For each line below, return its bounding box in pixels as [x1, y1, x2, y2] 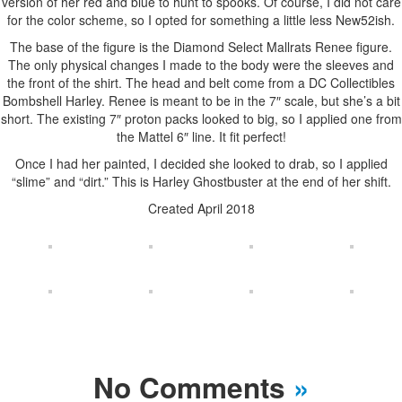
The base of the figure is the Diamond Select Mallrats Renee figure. [10, 38, 392, 57]
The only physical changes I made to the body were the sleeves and [8, 56, 394, 74]
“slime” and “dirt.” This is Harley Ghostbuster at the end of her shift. [11, 172, 391, 191]
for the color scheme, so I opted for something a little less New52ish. [7, 11, 395, 30]
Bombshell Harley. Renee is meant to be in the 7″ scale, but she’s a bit [2, 92, 400, 110]
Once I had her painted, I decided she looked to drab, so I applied [14, 154, 388, 173]
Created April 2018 [147, 199, 255, 218]
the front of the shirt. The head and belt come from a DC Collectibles [7, 74, 395, 92]
